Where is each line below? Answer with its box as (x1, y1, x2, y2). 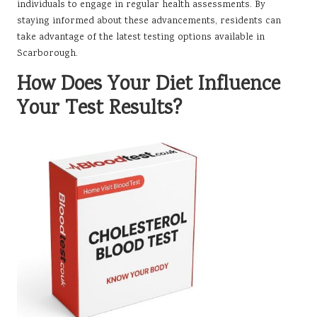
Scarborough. (17, 47, 78, 62)
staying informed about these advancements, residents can (17, 14, 281, 29)
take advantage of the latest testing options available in (17, 30, 265, 45)
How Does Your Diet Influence (17, 71, 280, 101)
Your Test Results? (17, 95, 182, 125)
